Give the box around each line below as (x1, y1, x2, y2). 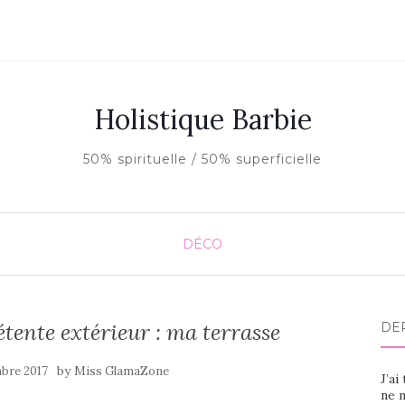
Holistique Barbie (93, 102, 312, 137)
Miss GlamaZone (73, 363, 169, 379)
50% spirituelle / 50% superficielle (83, 151, 322, 167)
